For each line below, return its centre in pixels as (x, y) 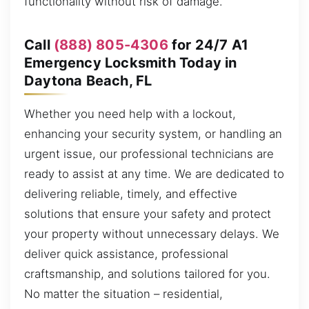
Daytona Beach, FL (88, 81)
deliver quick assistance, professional (126, 254)
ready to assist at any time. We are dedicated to (154, 174)
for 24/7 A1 (208, 45)
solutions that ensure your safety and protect (148, 214)
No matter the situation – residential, (123, 294)
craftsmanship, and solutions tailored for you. (147, 274)
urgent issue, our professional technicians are (149, 154)
